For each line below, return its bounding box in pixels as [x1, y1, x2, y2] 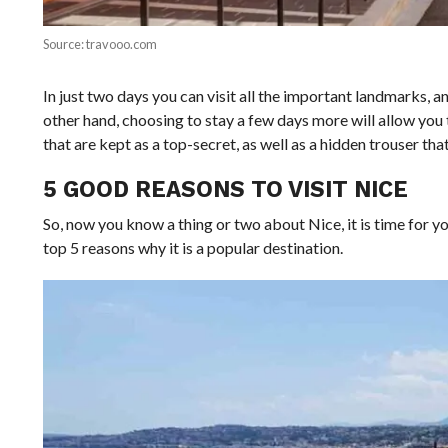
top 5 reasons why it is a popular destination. [42, 237, 343, 257]
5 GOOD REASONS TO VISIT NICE [42, 175, 408, 202]
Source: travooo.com [42, 35, 157, 52]
